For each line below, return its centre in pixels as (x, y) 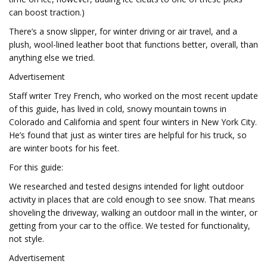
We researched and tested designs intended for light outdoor (126, 186)
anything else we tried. (52, 58)
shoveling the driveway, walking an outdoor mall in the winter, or (133, 212)
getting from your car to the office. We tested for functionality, (130, 226)
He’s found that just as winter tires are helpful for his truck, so (128, 135)
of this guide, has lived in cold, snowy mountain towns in (118, 109)
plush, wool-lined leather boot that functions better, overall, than (133, 44)
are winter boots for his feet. (64, 148)
